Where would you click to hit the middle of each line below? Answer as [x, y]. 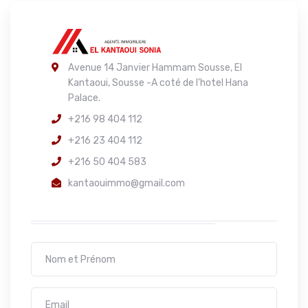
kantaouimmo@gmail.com [126, 183]
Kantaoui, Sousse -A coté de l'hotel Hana [158, 83]
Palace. [84, 98]
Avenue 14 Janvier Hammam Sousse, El [155, 68]
